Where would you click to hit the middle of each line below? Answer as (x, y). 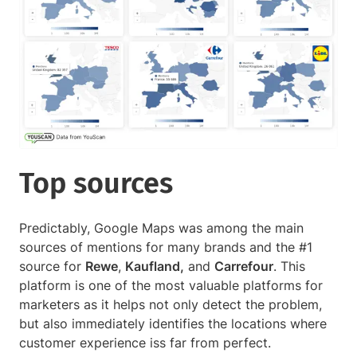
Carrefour (244, 267)
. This (289, 267)
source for (52, 267)
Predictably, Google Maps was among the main (161, 228)
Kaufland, (155, 267)
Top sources (100, 184)
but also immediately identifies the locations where (173, 324)
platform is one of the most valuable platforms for (171, 286)
